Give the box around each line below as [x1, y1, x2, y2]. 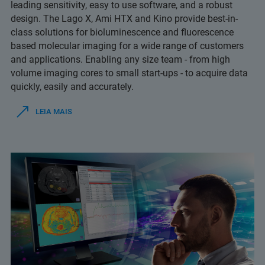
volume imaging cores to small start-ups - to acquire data [11, 67, 248, 79]
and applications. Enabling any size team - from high [11, 54, 230, 65]
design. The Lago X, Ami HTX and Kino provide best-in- [11, 13, 238, 24]
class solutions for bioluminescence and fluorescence [11, 27, 234, 38]
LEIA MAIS [35, 107, 72, 116]
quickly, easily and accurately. [11, 81, 134, 92]
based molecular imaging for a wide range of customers [11, 40, 244, 51]
